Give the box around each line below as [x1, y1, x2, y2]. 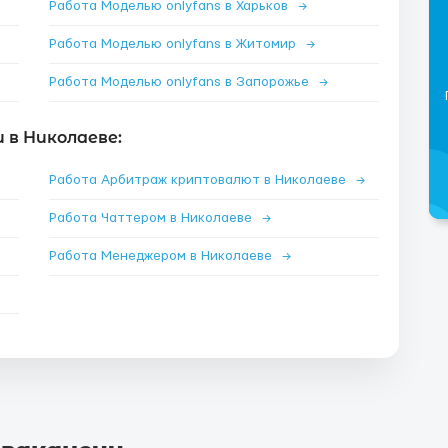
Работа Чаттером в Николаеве [49, 211, 256, 225]
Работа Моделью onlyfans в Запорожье [49, 75, 313, 89]
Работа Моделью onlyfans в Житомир [49, 37, 300, 51]
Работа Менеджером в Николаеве [49, 249, 276, 263]
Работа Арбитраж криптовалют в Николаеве [49, 173, 350, 187]
